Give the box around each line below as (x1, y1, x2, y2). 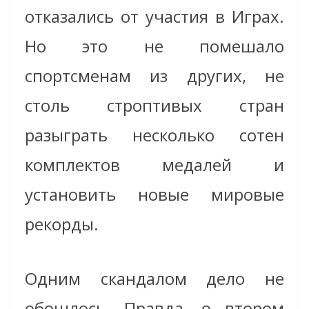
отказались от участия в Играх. (25, 5, 284, 28)
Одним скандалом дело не (25, 267, 284, 290)
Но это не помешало (25, 34, 284, 58)
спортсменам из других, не (25, 64, 284, 88)
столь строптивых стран (25, 94, 284, 117)
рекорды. (25, 212, 99, 236)
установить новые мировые (25, 183, 284, 206)
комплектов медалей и (25, 153, 284, 177)
